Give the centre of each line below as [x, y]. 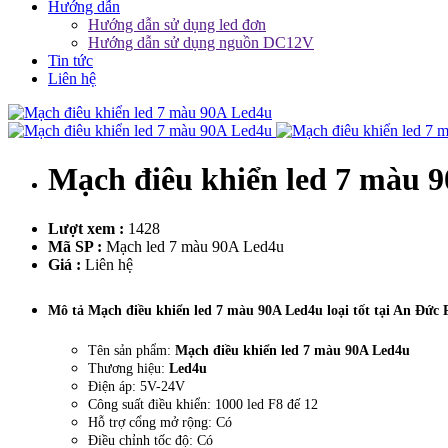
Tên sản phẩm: [131, 350]
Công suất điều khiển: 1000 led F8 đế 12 [203, 404]
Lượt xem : [86, 228]
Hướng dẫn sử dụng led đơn [177, 24]
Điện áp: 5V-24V [136, 386]
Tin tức [70, 60]
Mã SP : [75, 246]
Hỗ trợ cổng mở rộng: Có [160, 422]
